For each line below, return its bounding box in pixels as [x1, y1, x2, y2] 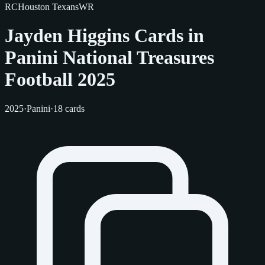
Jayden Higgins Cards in [5, 25, 204, 47]
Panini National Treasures [5, 47, 214, 69]
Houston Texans [18, 2, 79, 12]
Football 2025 [5, 69, 115, 91]
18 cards [53, 103, 85, 114]
